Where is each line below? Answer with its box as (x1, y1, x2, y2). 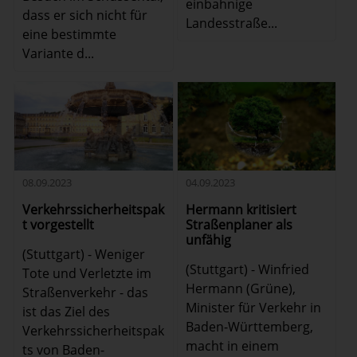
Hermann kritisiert (185, 201, 296, 219)
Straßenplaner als (185, 216, 292, 234)
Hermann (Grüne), (185, 280, 296, 298)
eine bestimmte (22, 25, 117, 43)
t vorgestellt (22, 216, 95, 234)
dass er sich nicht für (22, 6, 148, 24)
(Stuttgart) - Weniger (22, 245, 146, 264)
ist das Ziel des (22, 303, 111, 321)
